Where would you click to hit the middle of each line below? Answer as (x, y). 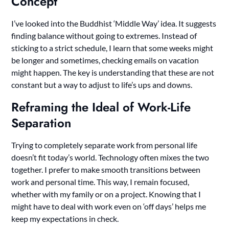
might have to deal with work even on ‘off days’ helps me (109, 207)
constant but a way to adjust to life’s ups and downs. (102, 85)
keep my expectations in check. (65, 219)
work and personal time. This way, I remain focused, (100, 182)
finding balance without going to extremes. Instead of (104, 36)
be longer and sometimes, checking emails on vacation (105, 60)
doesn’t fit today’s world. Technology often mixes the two (110, 157)
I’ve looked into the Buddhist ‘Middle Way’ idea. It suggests (114, 24)
